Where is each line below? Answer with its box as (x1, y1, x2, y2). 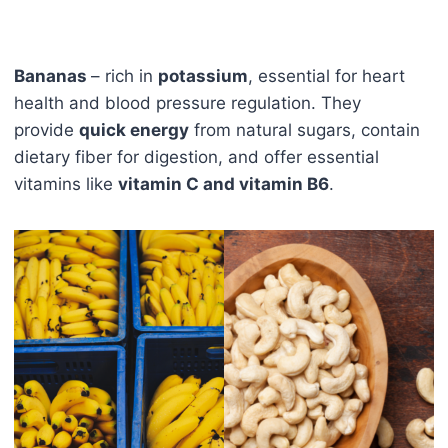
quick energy (79, 119, 189, 140)
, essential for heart (248, 65, 405, 86)
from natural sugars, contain (189, 119, 420, 140)
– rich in (91, 65, 158, 86)
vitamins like (14, 173, 118, 194)
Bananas (14, 65, 91, 86)
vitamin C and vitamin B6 (118, 173, 329, 194)
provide (14, 119, 79, 140)
